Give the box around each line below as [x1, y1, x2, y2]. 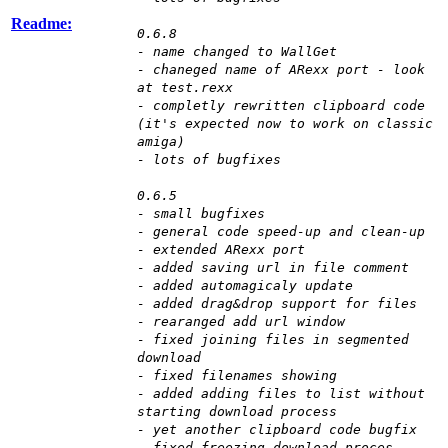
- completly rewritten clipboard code [137, 98, 425, 114]
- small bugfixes [137, 206, 265, 222]
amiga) [137, 134, 185, 150]
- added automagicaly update [137, 278, 353, 294]
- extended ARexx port [137, 242, 305, 258]
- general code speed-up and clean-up [137, 224, 425, 240]
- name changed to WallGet [137, 44, 337, 60]
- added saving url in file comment [137, 260, 409, 276]
